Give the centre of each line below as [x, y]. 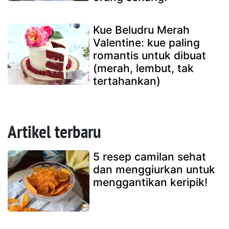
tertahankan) [127, 81]
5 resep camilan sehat [150, 156]
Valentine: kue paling [146, 42]
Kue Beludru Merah [141, 30]
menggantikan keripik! [150, 182]
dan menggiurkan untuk [154, 169]
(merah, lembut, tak [143, 68]
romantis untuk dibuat [150, 55]
